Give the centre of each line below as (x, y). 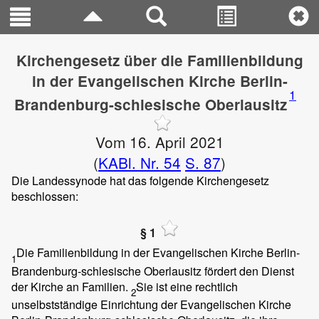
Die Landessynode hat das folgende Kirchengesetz (140, 180)
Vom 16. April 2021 (159, 141)
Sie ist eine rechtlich (187, 286)
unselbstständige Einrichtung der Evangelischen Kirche (151, 304)
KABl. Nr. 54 (140, 162)
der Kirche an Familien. (71, 286)
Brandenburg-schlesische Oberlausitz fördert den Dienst (153, 271)
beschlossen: (45, 196)
